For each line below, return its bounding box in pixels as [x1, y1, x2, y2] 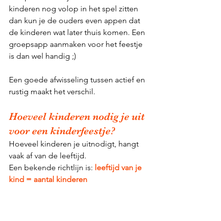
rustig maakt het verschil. [9, 86, 95, 96]
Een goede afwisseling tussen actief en [9, 74, 147, 84]
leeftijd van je [95, 162, 144, 172]
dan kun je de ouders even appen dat [9, 15, 142, 25]
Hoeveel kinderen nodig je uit [9, 110, 147, 122]
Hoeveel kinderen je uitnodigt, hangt [9, 139, 141, 148]
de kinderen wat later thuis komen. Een [9, 27, 147, 37]
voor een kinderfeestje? [9, 124, 115, 137]
